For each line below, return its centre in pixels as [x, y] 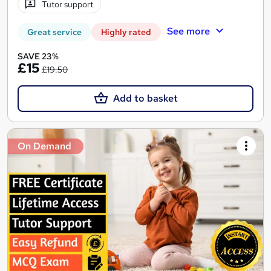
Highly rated [126, 32]
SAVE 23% [38, 57]
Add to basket [145, 99]
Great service [54, 32]
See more [188, 31]
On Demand [44, 146]
